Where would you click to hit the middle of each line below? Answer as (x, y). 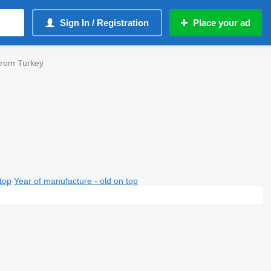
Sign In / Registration (104, 23)
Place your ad (222, 23)
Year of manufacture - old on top (76, 181)
